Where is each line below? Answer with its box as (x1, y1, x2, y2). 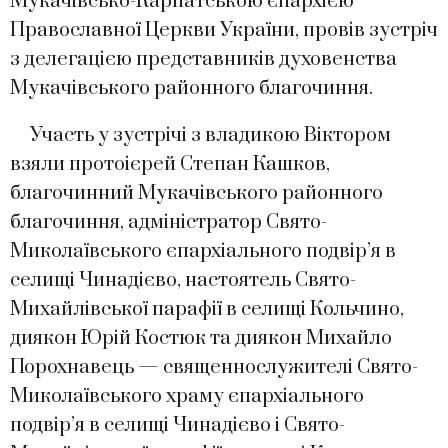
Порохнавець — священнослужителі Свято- (10, 354, 418, 380)
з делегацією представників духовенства (10, 46, 397, 72)
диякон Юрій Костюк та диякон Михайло (10, 325, 392, 351)
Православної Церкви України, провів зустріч (10, 17, 438, 43)
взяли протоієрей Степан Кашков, (10, 151, 330, 177)
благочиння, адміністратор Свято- (10, 209, 327, 235)
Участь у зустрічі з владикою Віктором (10, 122, 391, 148)
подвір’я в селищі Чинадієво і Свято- (10, 412, 345, 438)
